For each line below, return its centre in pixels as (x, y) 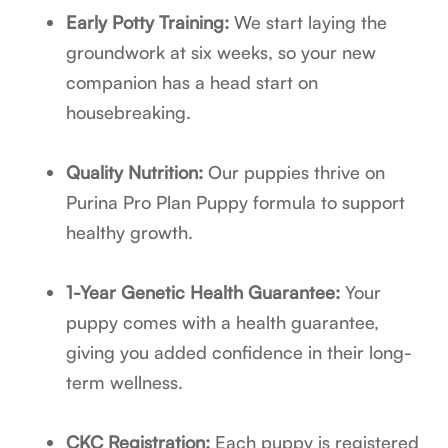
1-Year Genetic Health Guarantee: (203, 292)
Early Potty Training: (148, 22)
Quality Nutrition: (135, 172)
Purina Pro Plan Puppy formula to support (236, 202)
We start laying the (308, 22)
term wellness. (125, 382)
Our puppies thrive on (294, 172)
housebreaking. (129, 112)
